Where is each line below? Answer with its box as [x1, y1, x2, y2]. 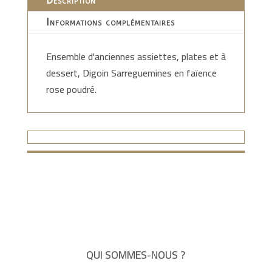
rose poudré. [46, 80, 97, 98]
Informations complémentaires [46, 16, 175, 28]
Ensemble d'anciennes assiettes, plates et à [46, 47, 226, 66]
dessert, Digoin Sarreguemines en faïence [46, 64, 217, 82]
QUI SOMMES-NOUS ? [86, 245, 186, 265]
